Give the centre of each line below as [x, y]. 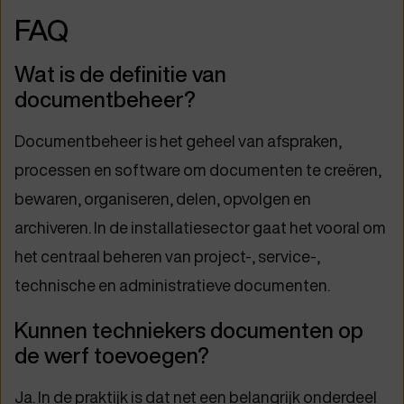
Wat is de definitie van [120, 75]
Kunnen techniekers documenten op [189, 331]
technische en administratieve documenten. [172, 286]
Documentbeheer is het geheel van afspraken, [178, 142]
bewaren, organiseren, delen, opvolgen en [163, 199]
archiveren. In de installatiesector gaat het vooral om [200, 228]
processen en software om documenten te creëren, [198, 170]
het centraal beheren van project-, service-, [167, 257]
